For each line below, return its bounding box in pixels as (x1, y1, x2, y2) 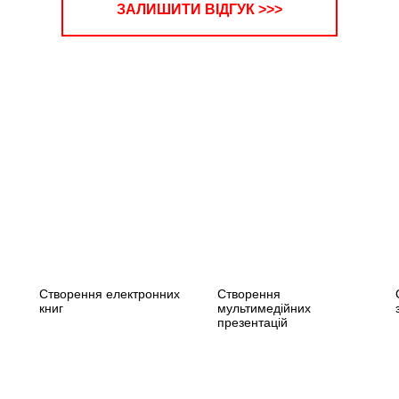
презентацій (217, 314, 288, 330)
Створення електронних (39, 286, 180, 301)
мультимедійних (217, 300, 311, 315)
